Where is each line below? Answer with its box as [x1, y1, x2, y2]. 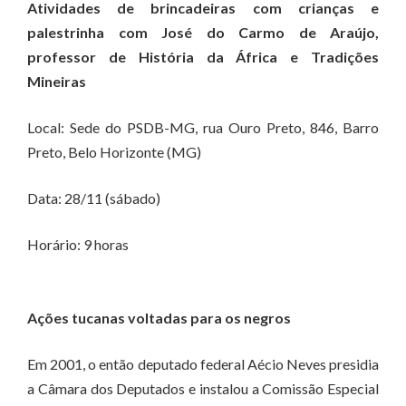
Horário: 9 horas [27, 236, 129, 253]
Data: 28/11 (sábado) [27, 189, 160, 207]
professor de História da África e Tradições [27, 48, 379, 65]
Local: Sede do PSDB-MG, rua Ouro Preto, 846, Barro [27, 119, 379, 136]
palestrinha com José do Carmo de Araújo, [27, 24, 379, 41]
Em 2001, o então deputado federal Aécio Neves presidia [27, 355, 379, 372]
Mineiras [27, 72, 86, 90]
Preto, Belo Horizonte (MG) [27, 143, 201, 160]
